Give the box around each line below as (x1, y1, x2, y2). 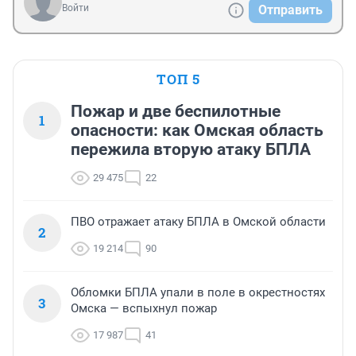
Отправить (258, 2, 323, 18)
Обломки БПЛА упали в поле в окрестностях (71, 285, 325, 300)
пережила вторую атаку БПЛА (71, 140, 311, 160)
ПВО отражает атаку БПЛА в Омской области (71, 215, 326, 230)
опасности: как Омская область (71, 121, 323, 141)
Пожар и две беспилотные (71, 102, 281, 122)
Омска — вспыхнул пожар (71, 301, 217, 316)
